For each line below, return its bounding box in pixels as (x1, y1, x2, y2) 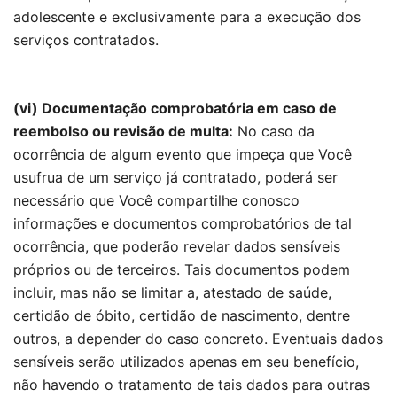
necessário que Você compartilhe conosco (13, 191, 300, 209)
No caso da (233, 122, 315, 140)
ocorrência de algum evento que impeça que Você (13, 145, 352, 163)
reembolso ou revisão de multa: (13, 122, 233, 140)
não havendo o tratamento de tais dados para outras (13, 376, 370, 393)
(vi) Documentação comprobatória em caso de (13, 99, 337, 117)
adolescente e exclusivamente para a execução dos (13, 8, 361, 26)
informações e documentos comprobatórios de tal (13, 214, 352, 232)
